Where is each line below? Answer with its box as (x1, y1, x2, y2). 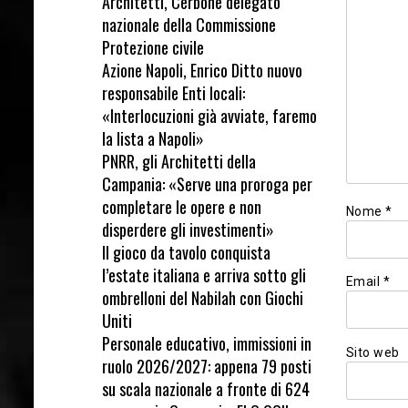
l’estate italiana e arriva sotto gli (102, 262, 306, 287)
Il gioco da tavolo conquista (102, 240, 270, 264)
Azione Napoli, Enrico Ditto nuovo (102, 57, 302, 82)
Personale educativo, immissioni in (102, 331, 311, 355)
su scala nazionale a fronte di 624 (102, 376, 310, 401)
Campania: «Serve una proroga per (102, 171, 312, 196)
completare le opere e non (102, 194, 261, 219)
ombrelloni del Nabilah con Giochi (102, 285, 303, 310)
